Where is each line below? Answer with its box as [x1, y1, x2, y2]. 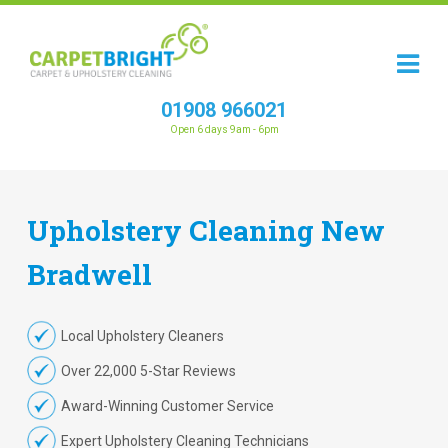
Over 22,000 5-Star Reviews [60, 363, 236, 379]
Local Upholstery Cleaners [60, 328, 224, 344]
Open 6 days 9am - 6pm [169, 124, 279, 135]
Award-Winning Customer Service [60, 398, 274, 414]
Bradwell [27, 256, 152, 293]
